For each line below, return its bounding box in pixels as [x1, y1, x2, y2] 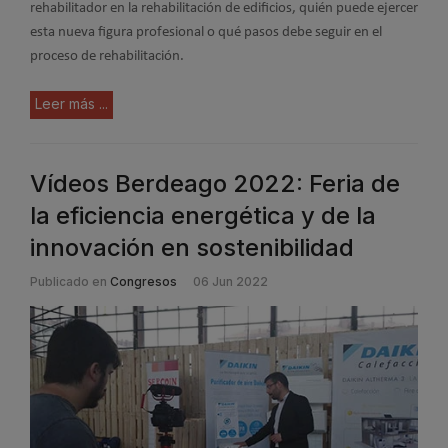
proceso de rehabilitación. [30, 48, 184, 64]
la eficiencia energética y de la [30, 201, 376, 231]
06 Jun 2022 [193, 274, 268, 290]
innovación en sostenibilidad [30, 233, 354, 263]
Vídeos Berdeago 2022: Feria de [30, 169, 400, 199]
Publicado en [30, 274, 107, 290]
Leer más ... [35, 95, 108, 113]
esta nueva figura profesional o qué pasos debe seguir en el [30, 24, 382, 40]
